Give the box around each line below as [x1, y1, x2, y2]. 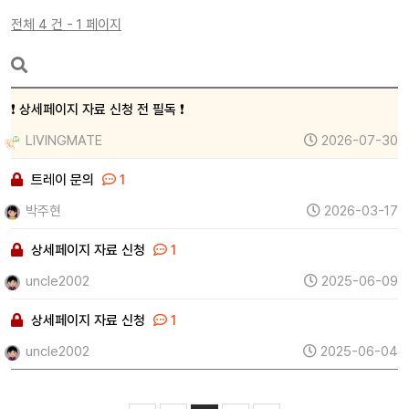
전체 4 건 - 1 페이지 [11, 16, 121, 33]
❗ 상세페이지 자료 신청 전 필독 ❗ [11, 101, 184, 118]
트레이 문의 [31, 172, 94, 188]
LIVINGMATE [22, 132, 102, 149]
